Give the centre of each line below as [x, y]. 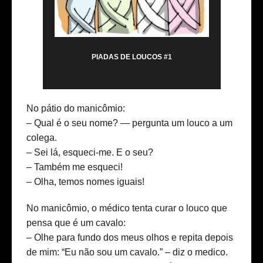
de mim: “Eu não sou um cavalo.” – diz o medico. [127, 252]
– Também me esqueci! [75, 167]
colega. [42, 138]
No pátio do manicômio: [76, 109]
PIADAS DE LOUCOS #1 [131, 57]
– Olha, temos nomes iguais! [85, 182]
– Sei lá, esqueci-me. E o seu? [90, 153]
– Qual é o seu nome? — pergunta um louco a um [129, 123]
